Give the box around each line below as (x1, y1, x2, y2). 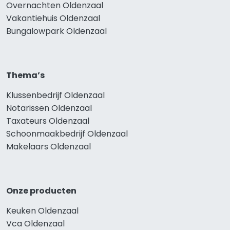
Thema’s (6, 69, 45, 82)
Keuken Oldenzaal (6, 205, 79, 217)
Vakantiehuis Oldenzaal (6, 12, 100, 25)
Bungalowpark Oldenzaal (6, 25, 107, 37)
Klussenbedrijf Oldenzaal (6, 89, 105, 102)
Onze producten (6, 185, 76, 197)
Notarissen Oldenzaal (6, 102, 92, 114)
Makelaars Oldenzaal (6, 141, 91, 153)
